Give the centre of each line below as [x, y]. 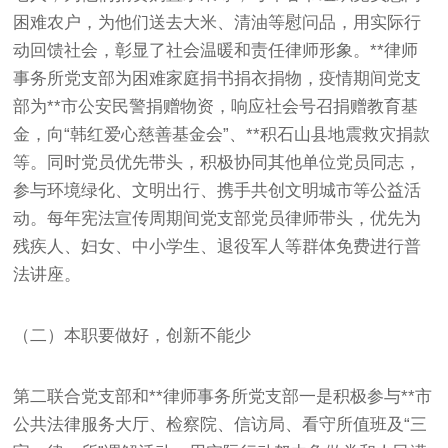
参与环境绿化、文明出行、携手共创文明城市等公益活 [217, 190]
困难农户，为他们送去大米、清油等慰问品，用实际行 [217, 22]
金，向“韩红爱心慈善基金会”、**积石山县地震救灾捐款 [222, 134]
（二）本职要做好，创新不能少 [132, 335]
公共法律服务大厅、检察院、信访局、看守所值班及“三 [220, 424]
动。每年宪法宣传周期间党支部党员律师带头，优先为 [217, 218]
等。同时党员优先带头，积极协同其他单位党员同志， [217, 162]
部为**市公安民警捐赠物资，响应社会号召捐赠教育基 [216, 106]
